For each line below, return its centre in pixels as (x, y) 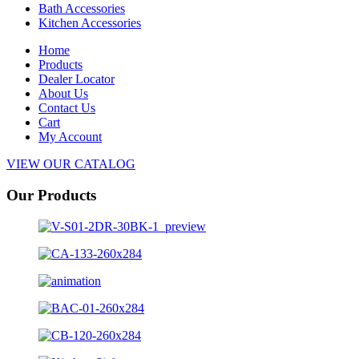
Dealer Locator (77, 79)
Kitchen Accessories (90, 23)
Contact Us (67, 108)
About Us (63, 94)
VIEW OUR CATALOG (71, 164)
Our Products (51, 195)
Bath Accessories (82, 9)
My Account (70, 137)
